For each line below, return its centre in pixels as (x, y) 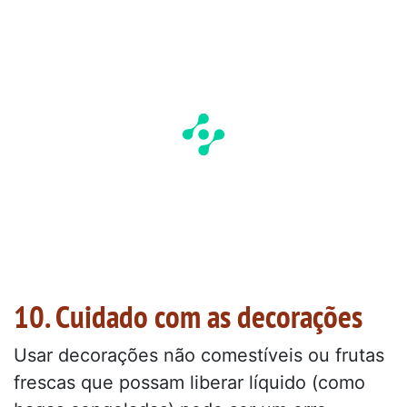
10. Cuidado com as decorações (188, 317)
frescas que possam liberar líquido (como (189, 383)
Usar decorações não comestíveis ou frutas (199, 356)
